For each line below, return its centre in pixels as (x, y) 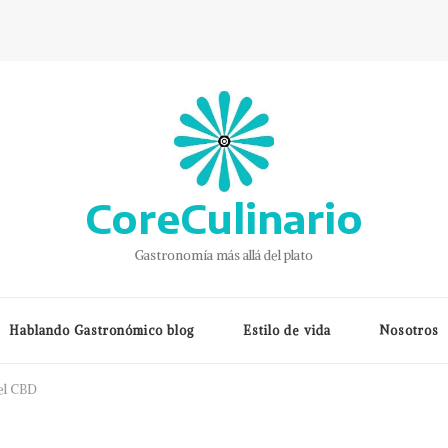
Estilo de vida (287, 330)
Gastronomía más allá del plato (224, 255)
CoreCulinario (224, 217)
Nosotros (409, 330)
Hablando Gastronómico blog (102, 330)
